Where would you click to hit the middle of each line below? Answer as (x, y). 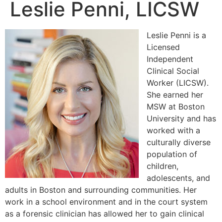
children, (163, 166)
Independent (170, 59)
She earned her (175, 95)
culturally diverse (179, 142)
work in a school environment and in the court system (106, 202)
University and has (181, 119)
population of (172, 154)
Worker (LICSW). (178, 83)
